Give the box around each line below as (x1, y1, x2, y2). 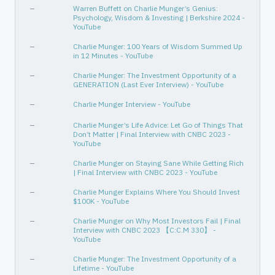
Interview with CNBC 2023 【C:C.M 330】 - (73, 225, 216, 234)
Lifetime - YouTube (73, 263, 134, 273)
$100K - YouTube (73, 196, 129, 206)
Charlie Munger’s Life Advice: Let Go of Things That (73, 120, 243, 130)
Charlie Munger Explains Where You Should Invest (73, 187, 240, 196)
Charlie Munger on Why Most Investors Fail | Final (73, 216, 241, 225)
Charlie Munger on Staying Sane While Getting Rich (73, 158, 244, 168)
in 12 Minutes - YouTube (73, 51, 153, 60)
